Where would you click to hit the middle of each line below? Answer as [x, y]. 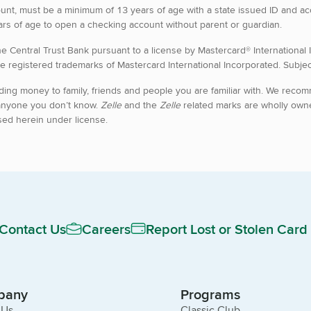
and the [141, 104]
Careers [106, 228]
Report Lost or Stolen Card [227, 228]
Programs [210, 294]
